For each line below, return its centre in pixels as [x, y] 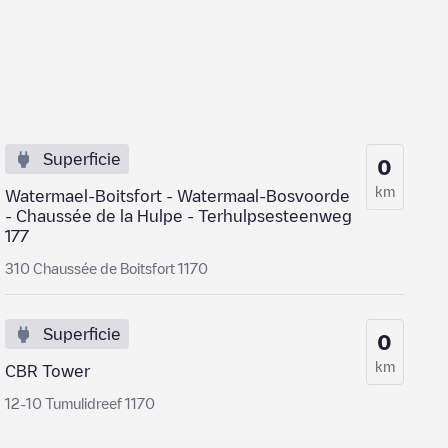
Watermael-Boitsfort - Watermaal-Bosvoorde [178, 196]
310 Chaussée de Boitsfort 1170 [107, 268]
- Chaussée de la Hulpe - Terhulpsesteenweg [179, 216]
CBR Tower [48, 371]
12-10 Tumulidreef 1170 [80, 403]
